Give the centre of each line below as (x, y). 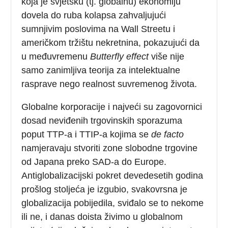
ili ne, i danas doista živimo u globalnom (102, 217)
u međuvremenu (56, 56)
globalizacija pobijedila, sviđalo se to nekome (113, 203)
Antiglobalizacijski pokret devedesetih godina (112, 175)
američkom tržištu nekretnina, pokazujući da (111, 42)
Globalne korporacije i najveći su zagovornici (112, 107)
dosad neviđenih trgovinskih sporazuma (102, 120)
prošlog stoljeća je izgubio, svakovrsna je (105, 189)
